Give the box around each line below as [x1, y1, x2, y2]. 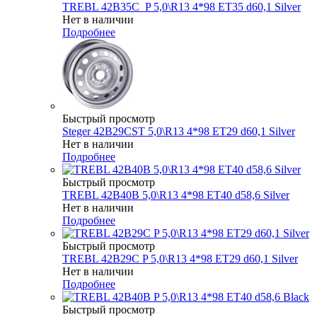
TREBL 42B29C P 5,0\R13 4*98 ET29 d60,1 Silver [62, 252, 298, 265]
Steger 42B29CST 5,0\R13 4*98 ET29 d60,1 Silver [62, 125, 295, 137]
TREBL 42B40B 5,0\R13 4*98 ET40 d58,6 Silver [62, 188, 289, 201]
